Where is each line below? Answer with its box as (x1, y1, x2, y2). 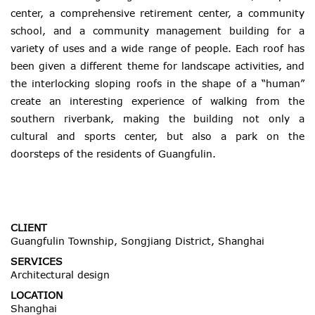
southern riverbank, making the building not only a (11, 112, 304, 125)
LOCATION (11, 289, 63, 302)
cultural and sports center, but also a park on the (11, 130, 304, 143)
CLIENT (11, 221, 47, 234)
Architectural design (11, 269, 110, 281)
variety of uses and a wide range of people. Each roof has (11, 42, 304, 55)
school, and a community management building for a (11, 25, 304, 37)
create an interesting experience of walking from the (11, 95, 304, 108)
